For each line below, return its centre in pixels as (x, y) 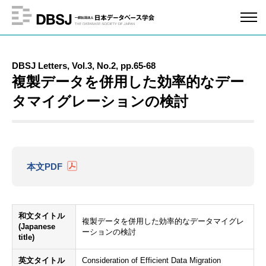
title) (26, 237)
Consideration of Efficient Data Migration (151, 260)
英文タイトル (42, 260)
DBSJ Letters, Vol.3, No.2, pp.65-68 (84, 66)
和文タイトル (42, 216)
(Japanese (37, 227)
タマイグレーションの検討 (100, 101)
